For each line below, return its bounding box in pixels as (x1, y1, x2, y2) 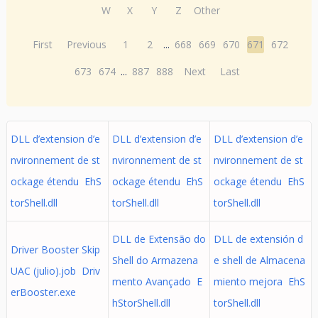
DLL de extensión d (213, 232, 303, 246)
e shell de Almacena (213, 253, 305, 267)
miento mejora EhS (213, 275, 305, 288)
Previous (67, 38, 107, 51)
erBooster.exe (10, 285, 76, 299)
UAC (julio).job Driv (10, 264, 100, 278)
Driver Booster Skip (10, 243, 100, 256)
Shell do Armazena (111, 253, 198, 267)
